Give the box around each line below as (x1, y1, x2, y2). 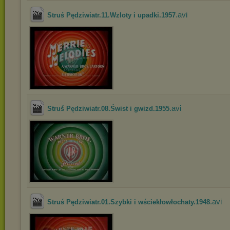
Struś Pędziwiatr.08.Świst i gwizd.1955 (47, 105, 169, 112)
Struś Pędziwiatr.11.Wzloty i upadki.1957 (47, 11, 176, 19)
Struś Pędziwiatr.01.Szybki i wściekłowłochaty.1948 (47, 198, 210, 206)
